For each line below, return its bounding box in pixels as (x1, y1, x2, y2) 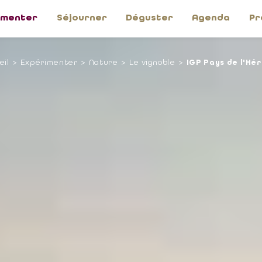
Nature (88, 58, 118, 67)
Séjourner (56, 12, 107, 24)
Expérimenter (20, 58, 78, 67)
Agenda (192, 12, 230, 24)
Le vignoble (129, 58, 175, 67)
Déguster (125, 12, 173, 24)
